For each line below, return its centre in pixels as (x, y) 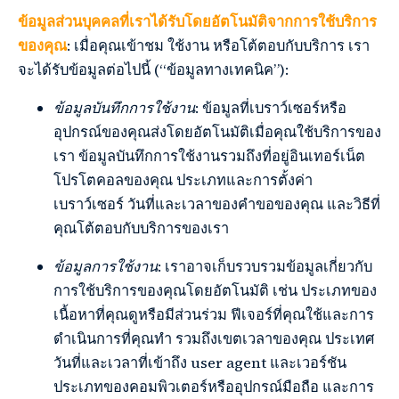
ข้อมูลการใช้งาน (106, 267)
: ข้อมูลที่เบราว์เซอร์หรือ (271, 109)
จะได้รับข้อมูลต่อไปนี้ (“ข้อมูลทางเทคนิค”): (153, 70)
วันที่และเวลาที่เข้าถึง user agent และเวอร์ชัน (200, 363)
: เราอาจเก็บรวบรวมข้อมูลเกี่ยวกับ (265, 267)
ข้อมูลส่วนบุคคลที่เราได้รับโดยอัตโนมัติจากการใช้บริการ (197, 22)
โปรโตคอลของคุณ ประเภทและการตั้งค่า (183, 181)
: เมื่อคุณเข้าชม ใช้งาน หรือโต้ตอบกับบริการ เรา (218, 46)
